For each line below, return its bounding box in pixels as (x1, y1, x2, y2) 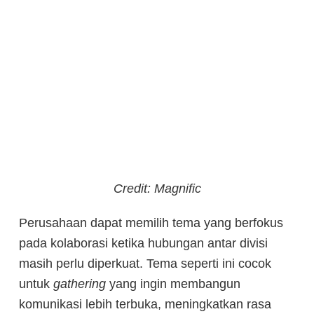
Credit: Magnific (113, 181, 201, 196)
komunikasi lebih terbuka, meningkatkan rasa (19, 296, 271, 311)
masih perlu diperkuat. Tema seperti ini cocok (19, 256, 271, 271)
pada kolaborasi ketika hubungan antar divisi (19, 235, 268, 250)
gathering (53, 276, 106, 291)
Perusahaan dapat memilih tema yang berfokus (19, 215, 283, 230)
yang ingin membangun (106, 276, 240, 291)
